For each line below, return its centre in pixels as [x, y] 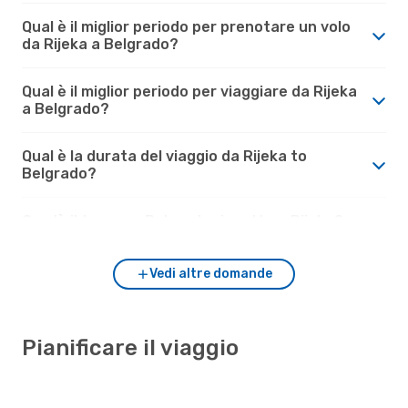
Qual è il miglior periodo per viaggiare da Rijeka [189, 91]
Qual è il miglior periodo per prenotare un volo [186, 26]
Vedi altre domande [210, 273]
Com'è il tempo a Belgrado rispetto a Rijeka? [183, 220]
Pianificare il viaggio [130, 347]
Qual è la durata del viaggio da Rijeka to [164, 156]
